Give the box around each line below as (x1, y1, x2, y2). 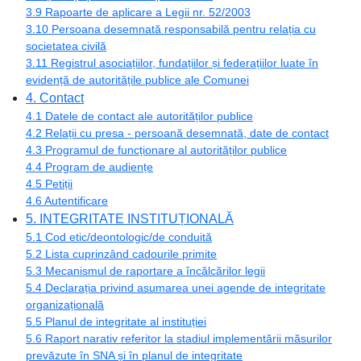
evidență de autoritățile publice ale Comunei (26, 73, 249, 86)
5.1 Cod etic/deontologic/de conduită (26, 230, 212, 243)
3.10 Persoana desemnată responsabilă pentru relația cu (26, 22, 316, 35)
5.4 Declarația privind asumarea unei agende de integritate (26, 280, 326, 294)
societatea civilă (26, 39, 106, 52)
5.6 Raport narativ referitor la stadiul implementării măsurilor (26, 331, 332, 345)
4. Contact (26, 90, 84, 105)
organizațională (26, 297, 104, 311)
